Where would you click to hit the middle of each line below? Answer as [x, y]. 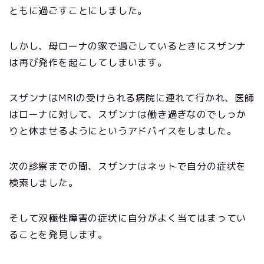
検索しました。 [44, 183]
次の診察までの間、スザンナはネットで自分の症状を [128, 166]
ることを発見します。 [58, 235]
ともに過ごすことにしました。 [78, 11]
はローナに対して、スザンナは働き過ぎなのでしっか [128, 114]
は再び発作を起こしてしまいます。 [88, 62]
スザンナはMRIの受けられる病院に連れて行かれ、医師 [132, 98]
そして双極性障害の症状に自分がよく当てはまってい [128, 218]
